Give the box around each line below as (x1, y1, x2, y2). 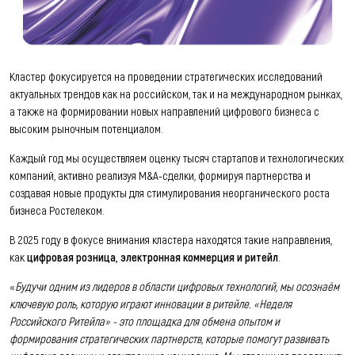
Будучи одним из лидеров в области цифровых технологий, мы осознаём (15, 278, 339, 293)
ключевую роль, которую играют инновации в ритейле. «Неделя (10, 296, 292, 311)
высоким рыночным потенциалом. (10, 120, 163, 136)
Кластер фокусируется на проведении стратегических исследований (10, 68, 323, 83)
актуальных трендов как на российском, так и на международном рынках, (10, 86, 342, 101)
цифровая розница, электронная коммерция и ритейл (27, 249, 278, 264)
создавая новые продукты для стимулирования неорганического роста (10, 185, 330, 200)
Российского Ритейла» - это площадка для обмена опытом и (10, 313, 280, 328)
